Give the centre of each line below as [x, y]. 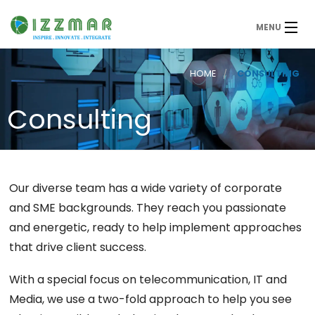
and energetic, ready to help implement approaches [156, 228]
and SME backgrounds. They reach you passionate [148, 208]
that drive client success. [78, 247]
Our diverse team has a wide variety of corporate [146, 188]
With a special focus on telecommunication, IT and [148, 279]
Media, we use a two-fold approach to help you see [151, 299]
